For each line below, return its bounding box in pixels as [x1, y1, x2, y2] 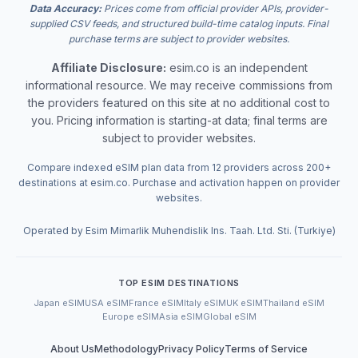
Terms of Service [225, 343, 308, 355]
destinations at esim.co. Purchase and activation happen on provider [18, 177, 340, 189]
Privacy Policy [158, 343, 225, 355]
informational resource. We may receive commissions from [26, 78, 332, 92]
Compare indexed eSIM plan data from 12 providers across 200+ [27, 161, 331, 173]
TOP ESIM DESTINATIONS [118, 277, 240, 288]
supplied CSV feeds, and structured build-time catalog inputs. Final [30, 18, 328, 30]
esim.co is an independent [165, 61, 308, 74]
